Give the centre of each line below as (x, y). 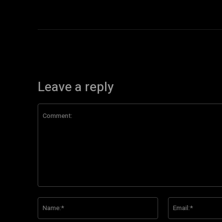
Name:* (170, 202)
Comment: (54, 192)
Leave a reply (76, 87)
